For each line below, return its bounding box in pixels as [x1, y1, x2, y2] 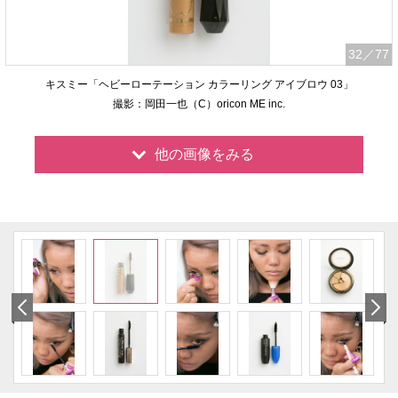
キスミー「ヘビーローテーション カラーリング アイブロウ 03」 [44, 78, 354, 91]
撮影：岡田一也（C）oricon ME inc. [113, 98, 285, 110]
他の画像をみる [154, 147, 254, 162]
